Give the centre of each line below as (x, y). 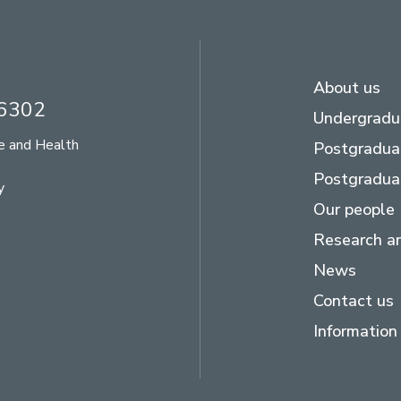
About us (347, 88)
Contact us (354, 301)
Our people (354, 210)
